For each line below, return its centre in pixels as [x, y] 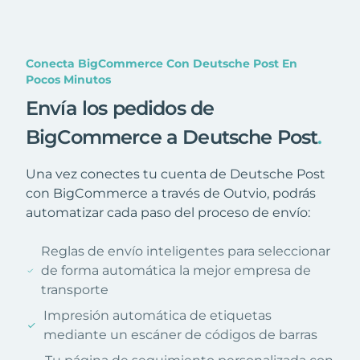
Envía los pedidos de [120, 108]
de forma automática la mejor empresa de [176, 270]
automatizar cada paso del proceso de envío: [168, 212]
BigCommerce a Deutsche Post [172, 137]
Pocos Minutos [68, 79]
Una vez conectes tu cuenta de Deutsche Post [176, 174]
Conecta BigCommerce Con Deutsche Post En [162, 63]
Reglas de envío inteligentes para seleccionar [186, 251]
